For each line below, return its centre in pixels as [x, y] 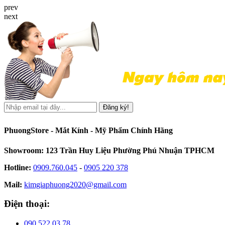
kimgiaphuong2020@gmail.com [75, 184]
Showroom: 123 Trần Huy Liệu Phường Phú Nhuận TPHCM [109, 150]
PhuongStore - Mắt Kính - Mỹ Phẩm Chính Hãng [88, 130]
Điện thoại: [27, 204]
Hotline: [19, 167]
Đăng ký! [116, 107]
